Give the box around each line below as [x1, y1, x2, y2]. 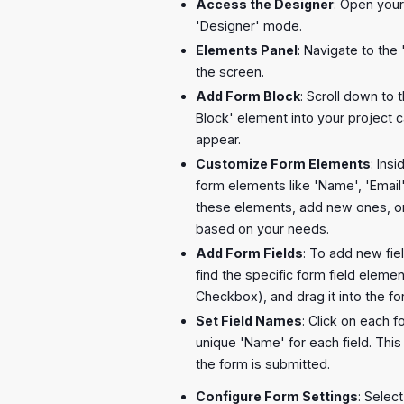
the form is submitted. [195, 355, 330, 372]
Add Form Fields [195, 244, 303, 261]
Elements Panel [195, 41, 298, 58]
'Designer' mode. [195, 18, 302, 33]
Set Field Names [195, 312, 302, 328]
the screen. [195, 63, 264, 79]
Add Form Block [195, 87, 300, 104]
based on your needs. [195, 220, 329, 236]
